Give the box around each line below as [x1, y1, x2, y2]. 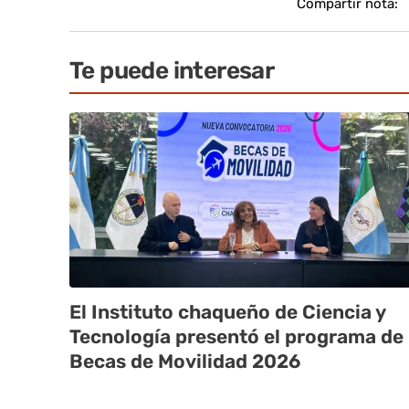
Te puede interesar [69, 57, 275, 86]
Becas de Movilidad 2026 [69, 350, 300, 373]
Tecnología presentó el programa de [69, 325, 404, 349]
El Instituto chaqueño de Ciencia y [69, 300, 386, 324]
